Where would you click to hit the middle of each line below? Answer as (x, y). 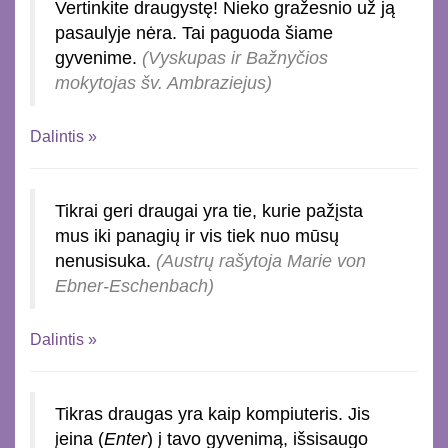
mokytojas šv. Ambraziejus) (163, 82)
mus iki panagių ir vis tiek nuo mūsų (197, 235)
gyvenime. (98, 57)
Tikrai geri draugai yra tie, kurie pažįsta (209, 210)
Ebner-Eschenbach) (134, 285)
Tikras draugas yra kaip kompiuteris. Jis (212, 413)
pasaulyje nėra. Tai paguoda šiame (194, 32)
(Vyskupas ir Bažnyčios (235, 57)
